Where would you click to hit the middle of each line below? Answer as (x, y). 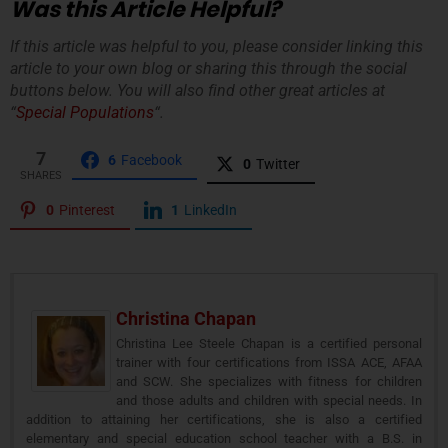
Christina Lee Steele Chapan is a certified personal (269, 344)
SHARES (41, 175)
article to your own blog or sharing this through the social (208, 69)
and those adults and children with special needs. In (269, 401)
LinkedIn (210, 210)
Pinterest (87, 210)
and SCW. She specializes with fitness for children (269, 382)
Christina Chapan (186, 319)
